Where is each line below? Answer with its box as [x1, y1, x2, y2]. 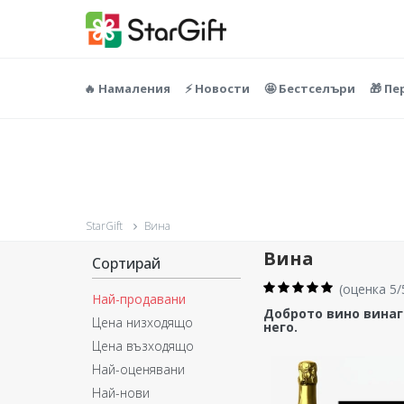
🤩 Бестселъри [264, 80, 355, 96]
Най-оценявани [92, 361, 185, 378]
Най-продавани [92, 290, 186, 308]
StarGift [86, 218, 123, 234]
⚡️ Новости [185, 80, 250, 96]
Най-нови [92, 384, 150, 401]
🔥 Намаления [84, 80, 170, 96]
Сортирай [92, 253, 161, 273]
